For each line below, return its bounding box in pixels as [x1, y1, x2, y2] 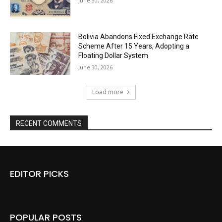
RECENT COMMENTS [16, 119, 82, 127]
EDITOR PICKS [10, 167, 69, 180]
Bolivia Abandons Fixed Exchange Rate [78, 33, 199, 41]
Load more [92, 87, 123, 96]
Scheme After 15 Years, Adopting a [78, 42, 190, 51]
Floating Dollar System [78, 52, 149, 60]
